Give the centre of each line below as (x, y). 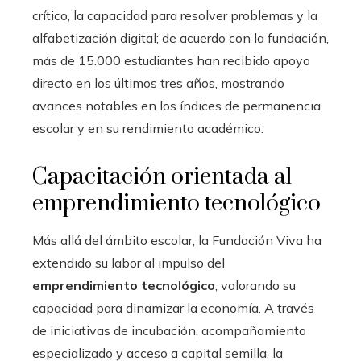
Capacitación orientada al (162, 177)
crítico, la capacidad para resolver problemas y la (175, 16)
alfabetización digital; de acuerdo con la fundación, (180, 38)
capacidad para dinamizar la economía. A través (173, 308)
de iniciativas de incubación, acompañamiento (169, 331)
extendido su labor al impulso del (129, 263)
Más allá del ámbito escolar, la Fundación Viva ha (177, 241)
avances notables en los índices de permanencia (176, 106)
